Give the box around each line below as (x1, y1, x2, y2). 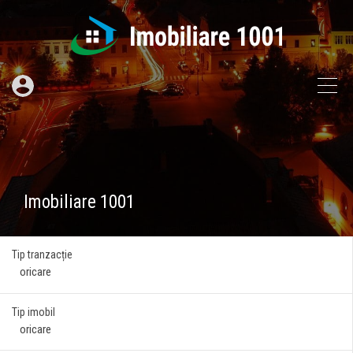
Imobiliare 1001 (24, 191, 135, 213)
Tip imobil (12, 305, 55, 318)
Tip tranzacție (12, 248, 72, 261)
